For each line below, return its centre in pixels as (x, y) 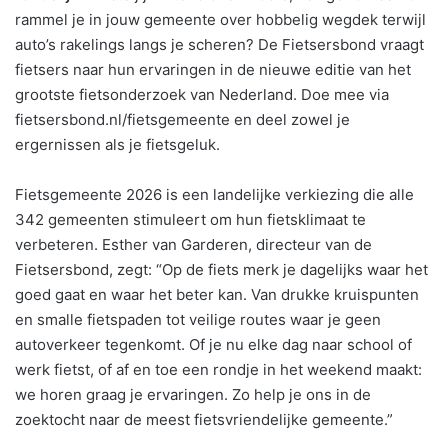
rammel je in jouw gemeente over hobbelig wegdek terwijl (220, 19)
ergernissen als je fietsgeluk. (117, 144)
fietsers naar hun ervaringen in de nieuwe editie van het (213, 69)
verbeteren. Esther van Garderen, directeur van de (193, 244)
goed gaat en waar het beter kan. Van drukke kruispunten (217, 294)
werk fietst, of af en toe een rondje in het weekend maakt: (218, 369)
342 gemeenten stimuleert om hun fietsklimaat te (190, 219)
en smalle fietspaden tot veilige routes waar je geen (198, 319)
